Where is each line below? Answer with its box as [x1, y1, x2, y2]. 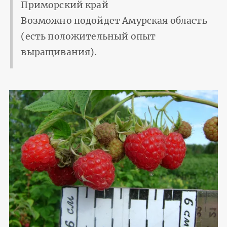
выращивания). [21, 46, 97, 58]
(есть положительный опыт [21, 30, 156, 42]
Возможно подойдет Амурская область [21, 15, 207, 26]
